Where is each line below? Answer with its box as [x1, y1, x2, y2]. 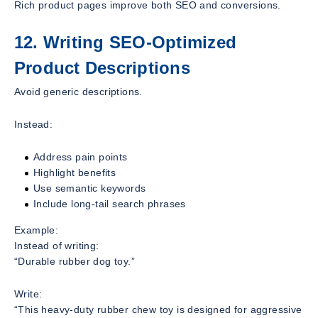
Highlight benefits [33, 167, 116, 179]
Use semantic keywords [33, 182, 146, 194]
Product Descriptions [14, 57, 190, 77]
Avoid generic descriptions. [14, 86, 143, 98]
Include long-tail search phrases [33, 198, 186, 210]
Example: [14, 224, 59, 236]
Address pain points [33, 151, 128, 163]
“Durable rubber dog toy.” [14, 256, 135, 268]
